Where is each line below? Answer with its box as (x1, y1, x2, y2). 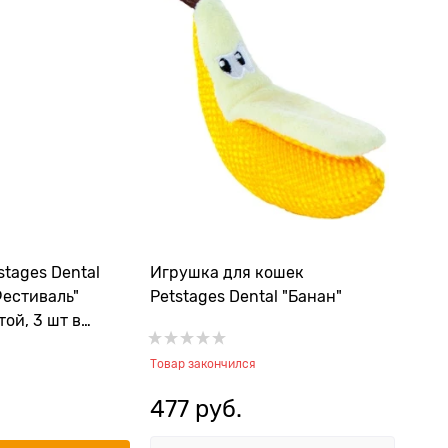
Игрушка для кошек (150, 264, 304, 282)
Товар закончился (150, 357, 256, 371)
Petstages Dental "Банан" (150, 288, 342, 306)
